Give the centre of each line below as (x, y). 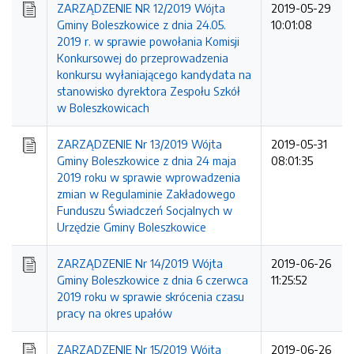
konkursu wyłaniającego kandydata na (154, 74)
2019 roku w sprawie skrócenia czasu (151, 296)
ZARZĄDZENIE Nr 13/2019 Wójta (139, 144)
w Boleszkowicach (103, 107)
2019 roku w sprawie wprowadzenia (149, 177)
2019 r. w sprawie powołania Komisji (148, 41)
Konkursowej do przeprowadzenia (143, 58)
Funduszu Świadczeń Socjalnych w (145, 210)
